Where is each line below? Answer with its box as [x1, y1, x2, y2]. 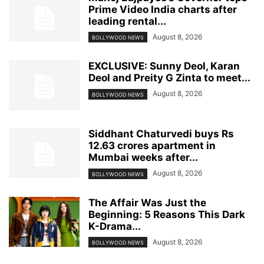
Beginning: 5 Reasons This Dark [88, 208, 245, 220]
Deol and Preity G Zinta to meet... [88, 72, 250, 84]
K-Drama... [88, 220, 141, 232]
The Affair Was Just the [88, 196, 206, 209]
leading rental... [88, 15, 166, 28]
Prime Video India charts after [88, 4, 237, 16]
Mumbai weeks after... [88, 151, 198, 164]
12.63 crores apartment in [88, 140, 216, 152]
